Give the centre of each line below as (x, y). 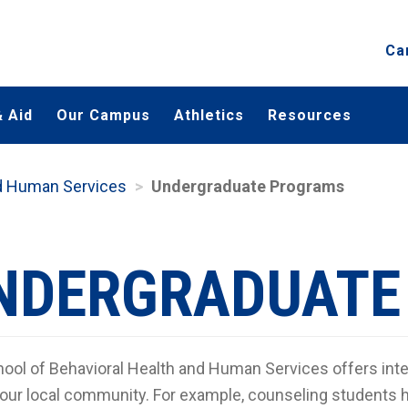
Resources (310, 115)
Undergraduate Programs (248, 186)
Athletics (209, 115)
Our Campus (103, 115)
